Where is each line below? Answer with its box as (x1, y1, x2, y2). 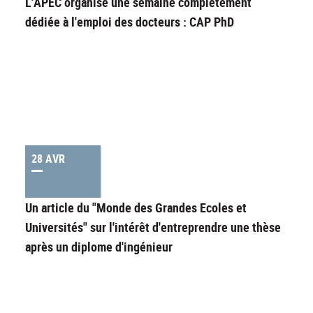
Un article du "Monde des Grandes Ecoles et (25, 199, 247, 217)
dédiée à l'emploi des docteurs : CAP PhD (25, 13, 234, 31)
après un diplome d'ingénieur (25, 238, 173, 256)
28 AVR (31, 151, 65, 167)
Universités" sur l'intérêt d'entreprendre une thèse (25, 219, 281, 236)
